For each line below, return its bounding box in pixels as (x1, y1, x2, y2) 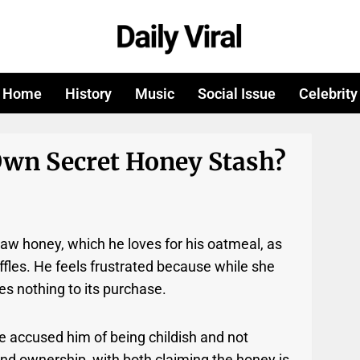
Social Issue (197, 84, 276, 102)
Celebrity (298, 84, 358, 102)
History (65, 84, 112, 102)
